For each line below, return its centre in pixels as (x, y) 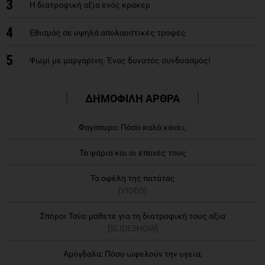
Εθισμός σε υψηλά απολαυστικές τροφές (108, 32)
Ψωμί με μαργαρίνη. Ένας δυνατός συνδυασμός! (120, 60)
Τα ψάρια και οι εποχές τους (132, 152)
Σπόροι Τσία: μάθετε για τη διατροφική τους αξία (132, 216)
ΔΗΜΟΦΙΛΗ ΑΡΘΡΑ (132, 98)
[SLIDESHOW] (132, 228)
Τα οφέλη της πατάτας (132, 178)
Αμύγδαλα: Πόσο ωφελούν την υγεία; (132, 253)
